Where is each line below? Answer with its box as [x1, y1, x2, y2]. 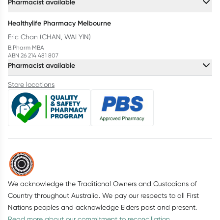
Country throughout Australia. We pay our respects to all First [8, 192, 199, 199]
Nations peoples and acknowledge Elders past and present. [8, 203, 197, 211]
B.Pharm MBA [8, 44, 44, 52]
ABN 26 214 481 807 [8, 52, 58, 59]
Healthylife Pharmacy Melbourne [8, 19, 111, 28]
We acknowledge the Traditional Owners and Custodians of [8, 180, 196, 188]
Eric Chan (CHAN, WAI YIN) [8, 33, 91, 41]
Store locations [8, 81, 55, 89]
